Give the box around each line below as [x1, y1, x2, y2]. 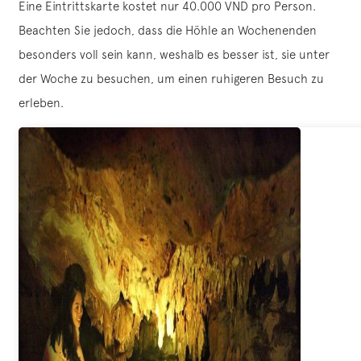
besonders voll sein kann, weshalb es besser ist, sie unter [19, 48, 330, 62]
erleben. [19, 96, 64, 110]
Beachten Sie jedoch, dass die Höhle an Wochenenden [19, 23, 317, 38]
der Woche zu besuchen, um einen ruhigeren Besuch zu [19, 72, 324, 86]
